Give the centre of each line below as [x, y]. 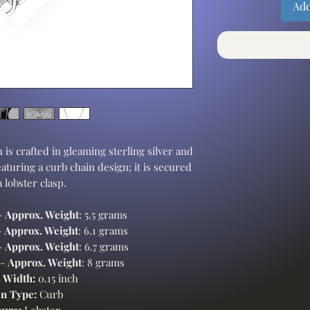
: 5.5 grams [103, 214]
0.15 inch [56, 278]
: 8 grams [103, 262]
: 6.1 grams [103, 230]
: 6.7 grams [104, 246]
